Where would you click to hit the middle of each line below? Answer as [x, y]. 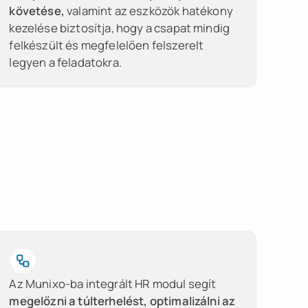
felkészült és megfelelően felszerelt [107, 45]
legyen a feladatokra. [65, 63]
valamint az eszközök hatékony [150, 11]
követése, [38, 11]
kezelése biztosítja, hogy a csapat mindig [120, 28]
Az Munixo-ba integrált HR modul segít [113, 284]
